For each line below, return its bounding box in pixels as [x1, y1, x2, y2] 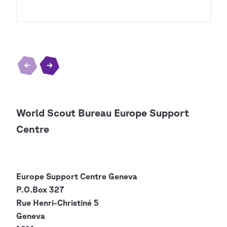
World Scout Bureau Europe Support [16, 107, 189, 119]
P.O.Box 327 [16, 185, 64, 195]
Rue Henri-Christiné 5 [16, 198, 99, 208]
